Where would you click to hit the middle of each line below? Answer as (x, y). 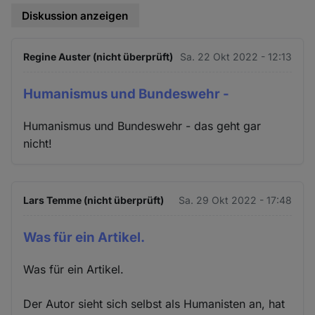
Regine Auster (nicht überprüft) (98, 57)
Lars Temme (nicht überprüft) (94, 200)
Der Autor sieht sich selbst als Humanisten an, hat (154, 303)
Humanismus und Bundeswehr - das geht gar (142, 126)
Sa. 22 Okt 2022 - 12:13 (236, 57)
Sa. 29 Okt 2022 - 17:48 (235, 200)
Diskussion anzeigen (75, 15)
